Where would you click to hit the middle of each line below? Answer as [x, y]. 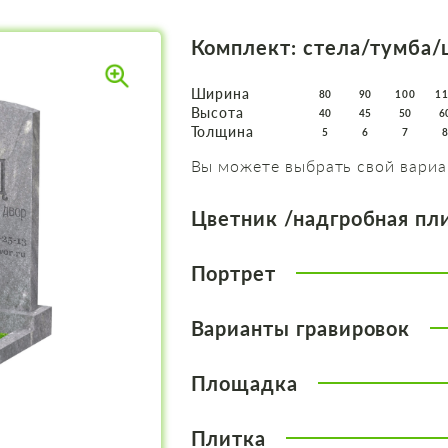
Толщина [222, 131]
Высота [217, 112]
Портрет [233, 273]
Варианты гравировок [300, 328]
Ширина [220, 93]
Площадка [244, 383]
